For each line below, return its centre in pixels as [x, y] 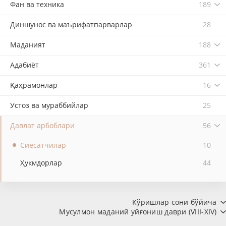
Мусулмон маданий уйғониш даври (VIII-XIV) [139, 212]
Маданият [28, 45]
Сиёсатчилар [43, 145]
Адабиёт [24, 65]
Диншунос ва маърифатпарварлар [71, 24]
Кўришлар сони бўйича [176, 202]
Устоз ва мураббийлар [49, 105]
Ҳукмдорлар [41, 163]
